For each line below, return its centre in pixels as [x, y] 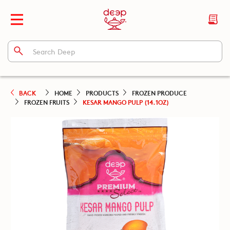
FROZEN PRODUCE [159, 93]
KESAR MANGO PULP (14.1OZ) [126, 102]
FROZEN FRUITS [46, 102]
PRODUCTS [102, 93]
